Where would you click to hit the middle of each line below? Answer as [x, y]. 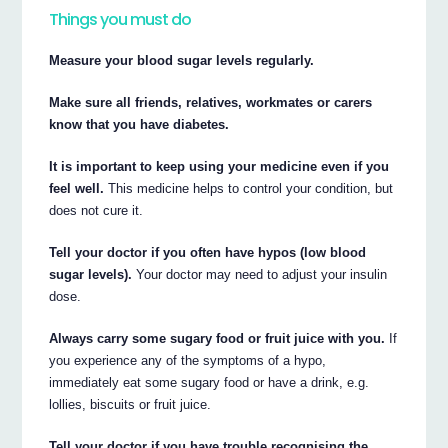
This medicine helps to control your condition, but [249, 189]
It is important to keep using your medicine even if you [219, 167]
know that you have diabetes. [139, 125]
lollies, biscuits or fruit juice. [130, 405]
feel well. [77, 189]
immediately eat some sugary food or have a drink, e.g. [209, 383]
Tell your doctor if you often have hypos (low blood [208, 253]
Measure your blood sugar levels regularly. [182, 61]
